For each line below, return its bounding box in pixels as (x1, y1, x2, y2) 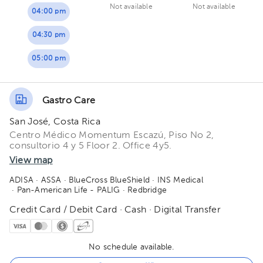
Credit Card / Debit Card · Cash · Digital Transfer (9, 205, 221, 215)
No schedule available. (89, 243, 174, 251)
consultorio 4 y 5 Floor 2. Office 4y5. (9, 141, 172, 151)
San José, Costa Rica (9, 117, 100, 127)
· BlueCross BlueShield (61, 176, 150, 184)
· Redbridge (120, 186, 167, 194)
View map (9, 156, 53, 166)
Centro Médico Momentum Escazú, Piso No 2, (9, 131, 214, 140)
